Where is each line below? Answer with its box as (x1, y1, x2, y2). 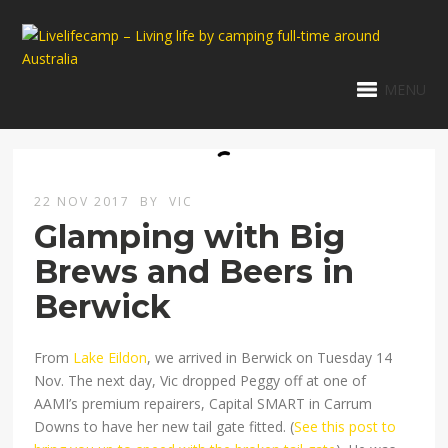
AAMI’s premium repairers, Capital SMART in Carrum (34, 394, 373, 414)
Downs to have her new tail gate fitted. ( (34, 417, 295, 437)
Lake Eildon (73, 348, 148, 368)
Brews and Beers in (34, 252, 355, 292)
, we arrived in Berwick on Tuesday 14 (147, 348, 393, 368)
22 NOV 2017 (34, 193, 131, 211)
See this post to (294, 417, 397, 437)
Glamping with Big (34, 217, 346, 257)
